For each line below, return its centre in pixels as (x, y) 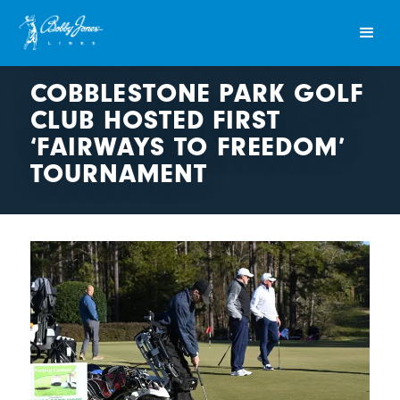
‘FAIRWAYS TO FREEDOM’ (187, 147)
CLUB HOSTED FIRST (155, 120)
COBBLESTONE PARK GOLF (196, 93)
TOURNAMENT (118, 174)
